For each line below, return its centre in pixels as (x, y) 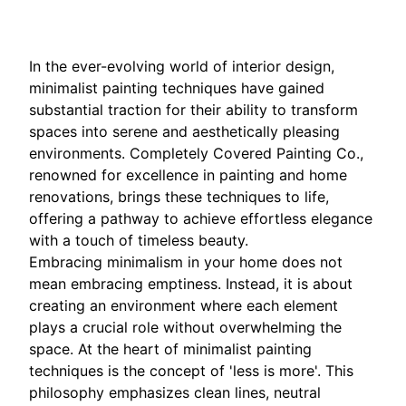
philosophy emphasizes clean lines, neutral (175, 393)
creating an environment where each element (184, 306)
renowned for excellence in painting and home (188, 175)
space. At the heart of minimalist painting (170, 349)
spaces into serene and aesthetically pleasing (184, 132)
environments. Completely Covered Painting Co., (196, 154)
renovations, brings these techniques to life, (179, 197)
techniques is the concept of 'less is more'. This (191, 371)
